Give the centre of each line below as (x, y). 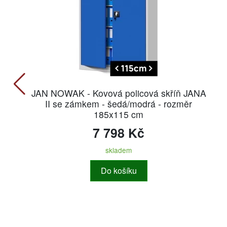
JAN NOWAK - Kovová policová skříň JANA (119, 93)
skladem (119, 150)
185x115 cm (119, 114)
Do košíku (119, 171)
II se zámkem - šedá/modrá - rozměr (119, 104)
